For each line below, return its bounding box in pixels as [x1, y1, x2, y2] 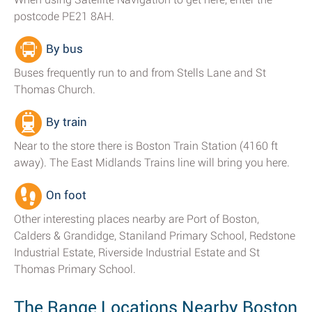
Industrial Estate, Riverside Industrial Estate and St [14, 246, 260, 259]
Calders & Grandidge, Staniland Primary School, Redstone [14, 229, 295, 242]
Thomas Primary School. [14, 263, 136, 276]
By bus [43, 42, 83, 56]
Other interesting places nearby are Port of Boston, [14, 212, 259, 226]
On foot [43, 188, 86, 203]
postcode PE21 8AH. [14, 10, 114, 23]
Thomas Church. [14, 83, 95, 96]
